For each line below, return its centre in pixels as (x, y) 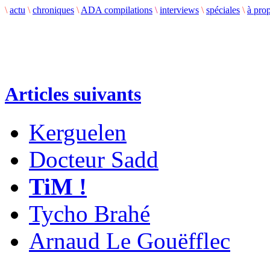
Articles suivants (73, 94)
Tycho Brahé (89, 214)
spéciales (223, 10)
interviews (179, 10)
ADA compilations (117, 10)
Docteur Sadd (94, 160)
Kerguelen (78, 133)
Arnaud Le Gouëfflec (130, 241)
